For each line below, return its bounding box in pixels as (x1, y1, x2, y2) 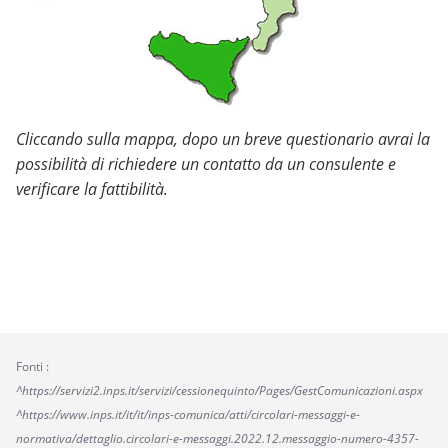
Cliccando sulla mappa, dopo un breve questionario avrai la (16, 127, 430, 150)
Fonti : (16, 357, 49, 375)
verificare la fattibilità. (16, 177, 168, 200)
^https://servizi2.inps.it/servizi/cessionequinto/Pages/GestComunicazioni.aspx (16, 381, 423, 399)
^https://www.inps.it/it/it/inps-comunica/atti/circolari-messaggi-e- (16, 405, 360, 423)
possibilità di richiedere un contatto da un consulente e (16, 152, 396, 175)
